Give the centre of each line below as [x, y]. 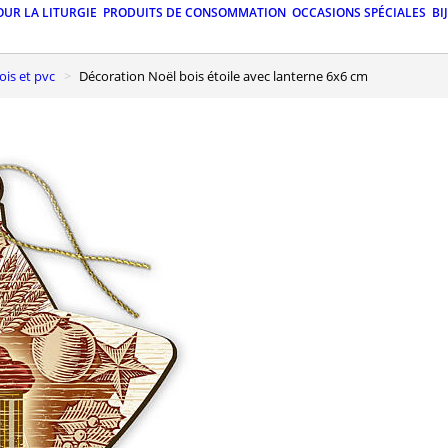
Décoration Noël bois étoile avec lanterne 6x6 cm [228, 75]
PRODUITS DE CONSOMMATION [194, 13]
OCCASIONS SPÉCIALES [359, 13]
